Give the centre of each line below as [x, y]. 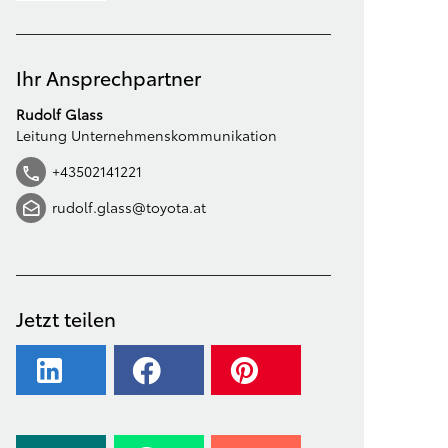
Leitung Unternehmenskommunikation [147, 134]
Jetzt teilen [66, 318]
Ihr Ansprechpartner [109, 77]
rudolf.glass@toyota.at [129, 207]
